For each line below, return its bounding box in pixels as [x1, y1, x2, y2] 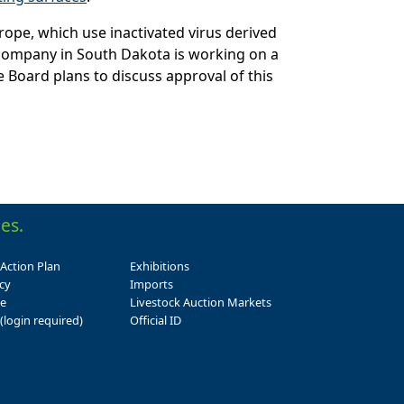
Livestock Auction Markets [130, 294, 272, 311]
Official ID [130, 312, 182, 329]
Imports [130, 276, 174, 293]
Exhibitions [130, 258, 190, 275]
